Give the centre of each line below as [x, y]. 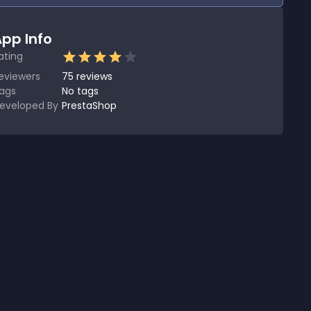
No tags [80, 91]
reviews [94, 76]
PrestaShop [89, 106]
